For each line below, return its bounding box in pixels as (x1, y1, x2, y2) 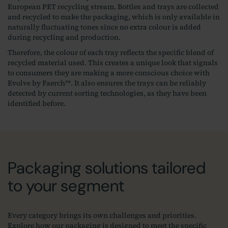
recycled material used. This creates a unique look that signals (8, 58, 218, 68)
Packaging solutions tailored (8, 157, 206, 179)
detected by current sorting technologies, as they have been (8, 88, 207, 99)
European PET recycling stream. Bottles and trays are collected (8, 2, 219, 12)
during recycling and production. (8, 32, 121, 43)
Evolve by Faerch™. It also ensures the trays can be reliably (8, 78, 206, 89)
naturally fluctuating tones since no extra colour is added (8, 22, 201, 33)
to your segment (8, 175, 124, 197)
